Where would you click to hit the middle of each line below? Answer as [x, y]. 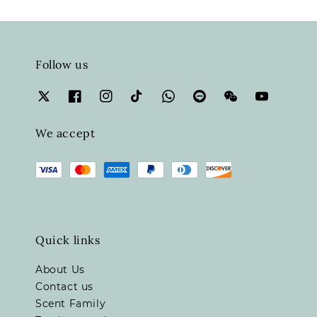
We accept [65, 133]
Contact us [64, 286]
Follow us [62, 65]
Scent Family [71, 303]
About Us [60, 269]
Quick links [68, 240]
